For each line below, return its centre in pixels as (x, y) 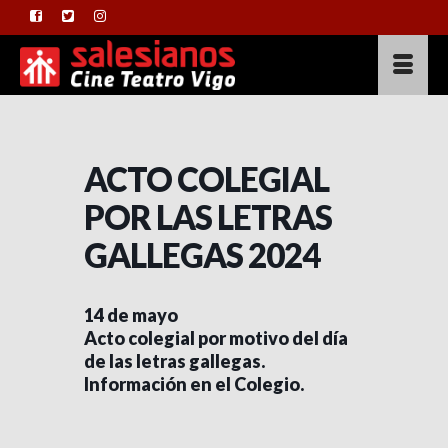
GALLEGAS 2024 (202, 255)
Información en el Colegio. (194, 384)
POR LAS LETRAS (208, 217)
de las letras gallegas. (174, 361)
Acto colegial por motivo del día (216, 338)
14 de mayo (131, 315)
